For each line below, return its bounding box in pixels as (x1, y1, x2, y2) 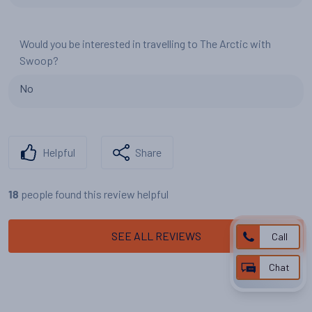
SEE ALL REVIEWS (111, 229, 201, 242)
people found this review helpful (21, 187, 169, 201)
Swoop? (19, 54, 58, 67)
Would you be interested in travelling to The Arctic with (19, 37, 271, 50)
